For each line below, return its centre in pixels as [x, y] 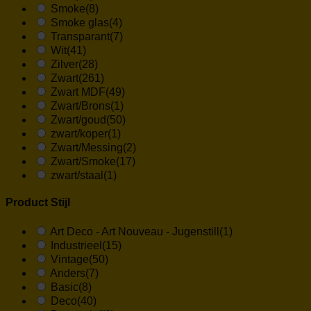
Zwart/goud [78, 120]
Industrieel [76, 245]
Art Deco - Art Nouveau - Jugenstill [135, 231]
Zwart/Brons [81, 106]
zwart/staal [77, 176]
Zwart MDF [78, 92]
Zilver [65, 65]
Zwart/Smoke [83, 162]
